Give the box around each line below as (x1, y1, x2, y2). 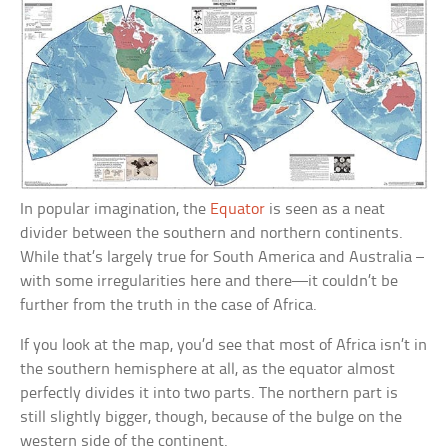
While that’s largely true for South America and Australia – (20, 249, 425, 267)
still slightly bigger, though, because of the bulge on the (20, 409, 403, 427)
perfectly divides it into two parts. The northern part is (20, 385, 399, 403)
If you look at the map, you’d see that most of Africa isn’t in (20, 337, 428, 355)
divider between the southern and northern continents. (20, 225, 404, 243)
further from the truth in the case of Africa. (20, 297, 318, 315)
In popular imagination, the (20, 201, 211, 219)
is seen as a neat (265, 201, 386, 219)
